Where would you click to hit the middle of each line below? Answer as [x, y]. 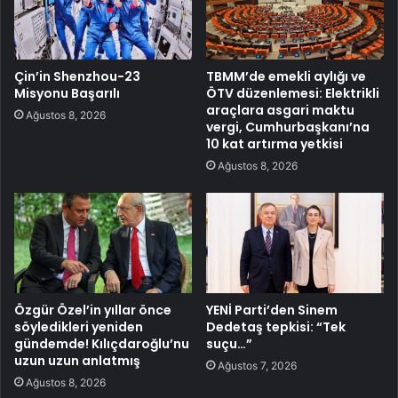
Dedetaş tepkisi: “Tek [276, 327]
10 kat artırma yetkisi [275, 144]
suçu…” [229, 344]
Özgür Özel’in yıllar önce [93, 310]
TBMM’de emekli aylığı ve [286, 77]
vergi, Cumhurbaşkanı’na [288, 127]
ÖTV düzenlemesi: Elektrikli [293, 94]
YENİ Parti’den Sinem [272, 310]
